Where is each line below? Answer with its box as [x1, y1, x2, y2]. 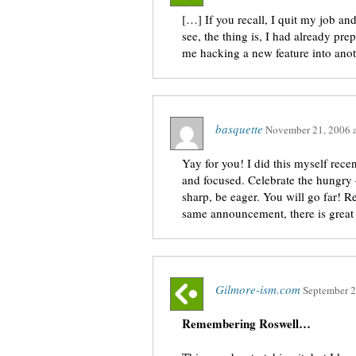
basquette [215, 121, 263, 137]
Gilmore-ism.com [215, 281, 300, 297]
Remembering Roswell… [182, 315, 311, 332]
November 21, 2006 [265, 122, 350, 137]
